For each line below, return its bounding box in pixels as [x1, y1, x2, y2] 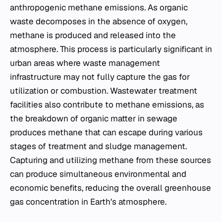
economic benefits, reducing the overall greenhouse [10, 182, 211, 193]
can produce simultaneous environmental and [10, 168, 186, 179]
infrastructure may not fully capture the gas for [10, 71, 190, 82]
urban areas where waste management [10, 57, 160, 68]
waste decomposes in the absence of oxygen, [10, 16, 187, 27]
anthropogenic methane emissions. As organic [10, 2, 188, 13]
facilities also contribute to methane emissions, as [10, 99, 204, 110]
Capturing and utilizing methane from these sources [10, 155, 211, 166]
